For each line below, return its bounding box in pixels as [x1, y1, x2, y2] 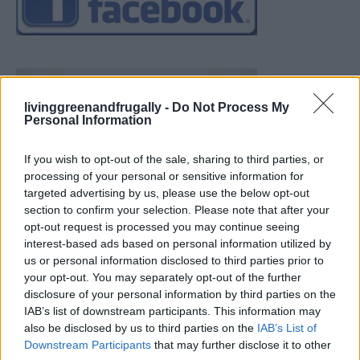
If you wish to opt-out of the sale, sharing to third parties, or [24, 152, 324, 166]
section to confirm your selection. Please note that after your [24, 202, 329, 216]
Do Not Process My [172, 100, 289, 114]
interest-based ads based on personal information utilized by [24, 236, 331, 250]
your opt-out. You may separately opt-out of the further [24, 270, 301, 284]
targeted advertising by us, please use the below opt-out [24, 186, 309, 199]
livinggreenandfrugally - [24, 100, 172, 114]
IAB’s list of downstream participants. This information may [24, 304, 321, 317]
